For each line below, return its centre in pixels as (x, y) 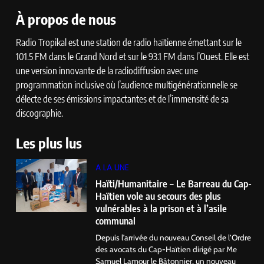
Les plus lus (49, 143)
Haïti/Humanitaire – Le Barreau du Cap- (174, 184)
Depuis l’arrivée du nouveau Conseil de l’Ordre (173, 238)
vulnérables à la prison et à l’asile (161, 209)
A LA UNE (112, 168)
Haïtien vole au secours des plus (158, 196)
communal (115, 221)
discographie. (39, 113)
